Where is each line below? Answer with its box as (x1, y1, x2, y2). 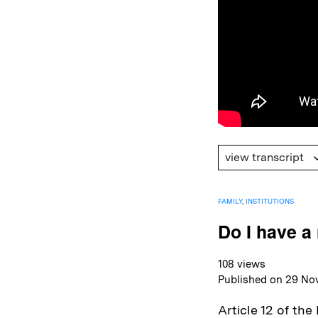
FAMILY (218, 196, 242, 205)
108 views (218, 257, 265, 270)
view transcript (225, 150, 304, 164)
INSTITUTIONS (246, 196, 294, 205)
